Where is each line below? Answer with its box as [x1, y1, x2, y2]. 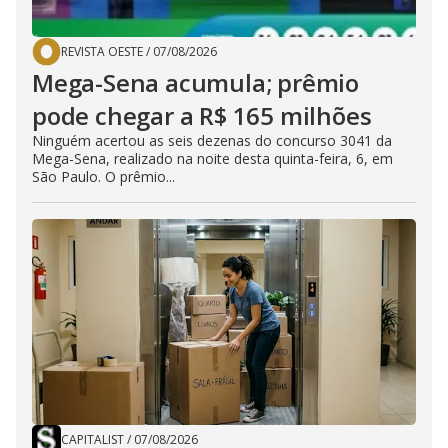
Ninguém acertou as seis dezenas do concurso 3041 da [32, 131, 392, 150]
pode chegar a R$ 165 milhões [32, 99, 372, 132]
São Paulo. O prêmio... [32, 167, 175, 186]
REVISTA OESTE [61, 43, 143, 60]
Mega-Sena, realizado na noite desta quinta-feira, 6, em [32, 149, 393, 168]
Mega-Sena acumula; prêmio [32, 66, 359, 99]
